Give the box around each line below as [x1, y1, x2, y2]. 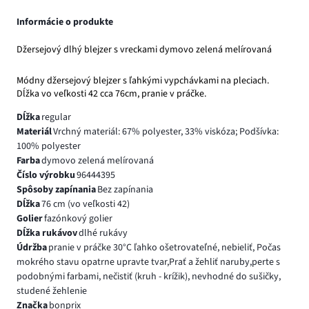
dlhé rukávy [78, 226, 128, 240]
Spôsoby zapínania [17, 182, 96, 197]
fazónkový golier [43, 211, 112, 226]
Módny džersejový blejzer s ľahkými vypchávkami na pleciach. [17, 73, 269, 88]
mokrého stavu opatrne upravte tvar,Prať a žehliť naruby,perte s [17, 255, 280, 269]
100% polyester [17, 139, 81, 153]
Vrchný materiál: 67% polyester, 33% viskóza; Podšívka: [52, 124, 279, 139]
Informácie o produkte [17, 15, 113, 30]
